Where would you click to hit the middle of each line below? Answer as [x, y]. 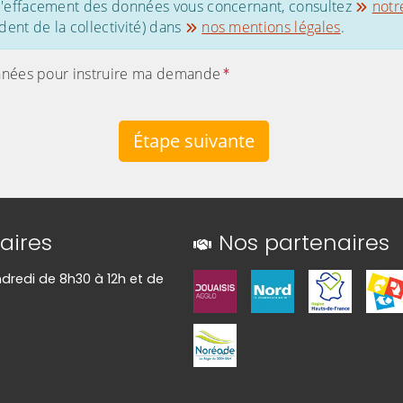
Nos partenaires [304, 242]
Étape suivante [193, 140]
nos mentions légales [271, 27]
